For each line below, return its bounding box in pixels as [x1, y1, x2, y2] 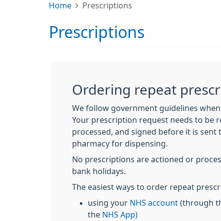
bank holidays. [72, 167, 126, 175]
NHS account [130, 199, 178, 207]
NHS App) [102, 211, 138, 219]
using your [88, 199, 130, 207]
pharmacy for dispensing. [72, 140, 170, 147]
